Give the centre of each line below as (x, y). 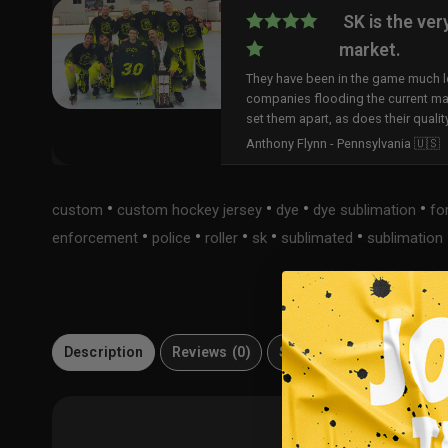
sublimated (317, 238)
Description (103, 352)
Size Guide (316, 352)
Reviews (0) (211, 352)
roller (221, 238)
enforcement (95, 238)
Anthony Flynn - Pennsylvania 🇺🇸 (343, 143)
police (171, 238)
